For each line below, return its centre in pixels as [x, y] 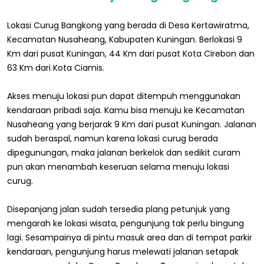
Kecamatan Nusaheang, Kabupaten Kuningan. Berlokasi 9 [125, 40]
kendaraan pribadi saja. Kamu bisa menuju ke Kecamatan [126, 110]
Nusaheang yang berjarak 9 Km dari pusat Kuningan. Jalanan [132, 125]
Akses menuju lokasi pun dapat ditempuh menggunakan [124, 96]
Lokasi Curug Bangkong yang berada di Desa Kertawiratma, [128, 26]
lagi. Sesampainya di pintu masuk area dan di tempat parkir [130, 238]
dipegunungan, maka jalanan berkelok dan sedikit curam [124, 153]
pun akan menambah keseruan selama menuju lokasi [118, 167]
